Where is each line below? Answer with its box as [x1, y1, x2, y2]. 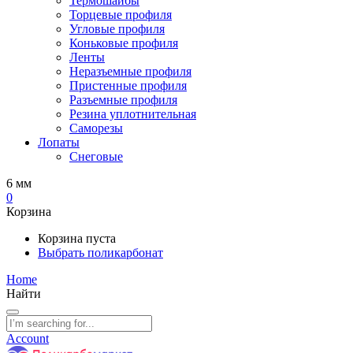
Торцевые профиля [69, 8, 172, 21]
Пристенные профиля [69, 79, 187, 92]
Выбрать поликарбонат [38, 246, 163, 259]
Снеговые [69, 150, 123, 163]
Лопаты [38, 136, 80, 149]
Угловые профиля [69, 22, 165, 35]
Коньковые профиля [69, 36, 178, 50]
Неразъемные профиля [69, 65, 191, 78]
